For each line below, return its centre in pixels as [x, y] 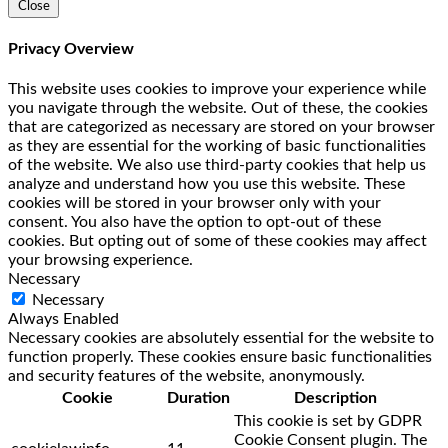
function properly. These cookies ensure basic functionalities [220, 357]
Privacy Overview [71, 48]
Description [335, 398]
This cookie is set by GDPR [328, 421]
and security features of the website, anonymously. [186, 376]
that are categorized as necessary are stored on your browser [221, 127]
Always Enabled [63, 319]
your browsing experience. [100, 260]
